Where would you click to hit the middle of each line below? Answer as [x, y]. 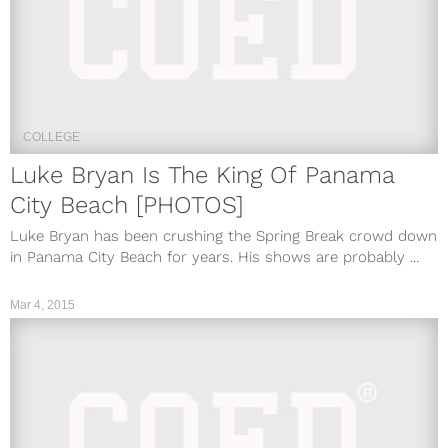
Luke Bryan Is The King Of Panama [202, 174]
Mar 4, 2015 [42, 304]
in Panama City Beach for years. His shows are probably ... [214, 256]
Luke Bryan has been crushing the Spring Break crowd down [223, 235]
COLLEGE [51, 136]
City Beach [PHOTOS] [126, 204]
